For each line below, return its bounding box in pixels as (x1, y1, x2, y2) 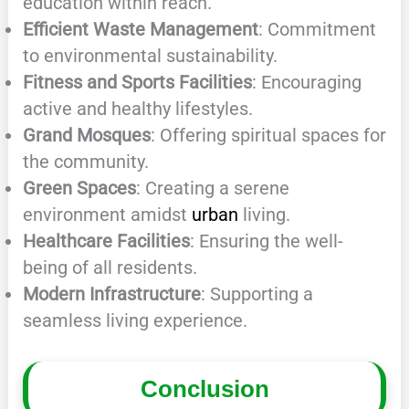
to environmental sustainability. (22, 44, 278, 67)
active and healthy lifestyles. (22, 97, 253, 120)
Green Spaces (22, 176, 136, 199)
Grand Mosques (22, 123, 151, 146)
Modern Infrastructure (22, 282, 201, 305)
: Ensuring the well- (189, 229, 343, 252)
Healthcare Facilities (22, 229, 190, 252)
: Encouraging (251, 70, 362, 93)
